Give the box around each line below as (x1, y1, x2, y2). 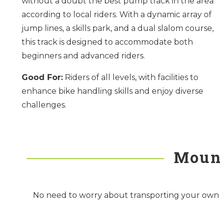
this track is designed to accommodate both (21, 37, 193, 47)
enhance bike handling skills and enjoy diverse (21, 86, 203, 96)
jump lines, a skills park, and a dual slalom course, (21, 23, 214, 33)
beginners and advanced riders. (21, 51, 145, 60)
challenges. (21, 100, 66, 110)
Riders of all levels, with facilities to (62, 72, 198, 82)
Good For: (21, 72, 63, 82)
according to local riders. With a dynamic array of (21, 9, 212, 19)
